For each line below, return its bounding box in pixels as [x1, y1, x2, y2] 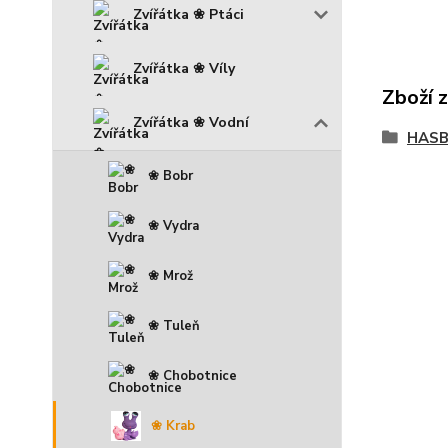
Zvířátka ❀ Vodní [133, 112, 249, 132]
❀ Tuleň [148, 316, 200, 335]
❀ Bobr [148, 166, 193, 185]
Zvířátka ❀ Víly [133, 58, 235, 78]
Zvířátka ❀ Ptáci [133, 4, 244, 24]
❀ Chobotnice [148, 366, 237, 385]
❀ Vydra [148, 216, 199, 235]
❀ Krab [151, 416, 195, 435]
